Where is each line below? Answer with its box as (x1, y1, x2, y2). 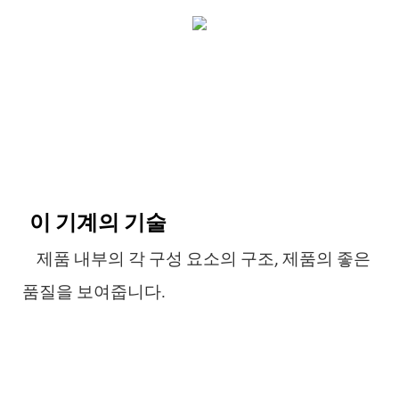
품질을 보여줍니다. (22, 284, 166, 302)
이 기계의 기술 (29, 208, 171, 235)
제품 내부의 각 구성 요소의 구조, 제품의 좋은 (37, 251, 370, 269)
